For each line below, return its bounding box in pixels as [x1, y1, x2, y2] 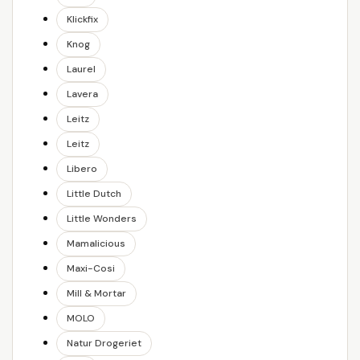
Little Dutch [67, 187, 121, 200]
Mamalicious [67, 237, 125, 250]
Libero [67, 162, 97, 175]
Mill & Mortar [67, 287, 126, 300]
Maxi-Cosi [67, 262, 115, 275]
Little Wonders [67, 212, 137, 225]
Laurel [67, 63, 96, 76]
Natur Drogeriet [67, 337, 141, 350]
